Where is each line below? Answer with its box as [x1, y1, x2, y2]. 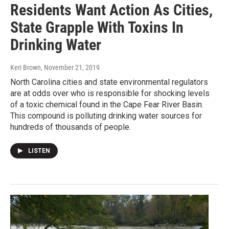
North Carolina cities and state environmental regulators [10, 77, 208, 87]
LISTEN [28, 147, 50, 155]
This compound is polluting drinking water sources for [10, 111, 202, 121]
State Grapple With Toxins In [10, 18, 184, 37]
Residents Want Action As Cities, [10, 1, 213, 19]
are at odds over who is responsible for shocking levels [10, 88, 210, 99]
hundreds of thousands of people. [10, 122, 131, 132]
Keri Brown [10, 63, 41, 72]
